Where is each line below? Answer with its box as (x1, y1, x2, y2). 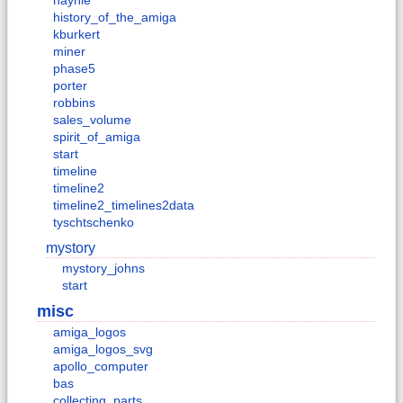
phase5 (53, 61, 95, 76)
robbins (53, 95, 95, 111)
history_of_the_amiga (53, 10, 176, 25)
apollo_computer (53, 359, 148, 374)
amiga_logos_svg (53, 342, 153, 357)
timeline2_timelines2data (53, 198, 194, 213)
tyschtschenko (53, 215, 134, 230)
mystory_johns (62, 260, 145, 275)
